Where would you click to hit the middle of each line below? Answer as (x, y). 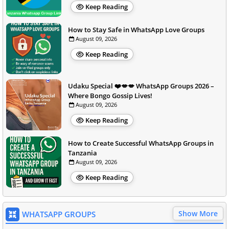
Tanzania (83, 153)
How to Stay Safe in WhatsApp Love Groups (136, 30)
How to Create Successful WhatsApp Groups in (141, 143)
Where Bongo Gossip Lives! (110, 96)
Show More (198, 213)
